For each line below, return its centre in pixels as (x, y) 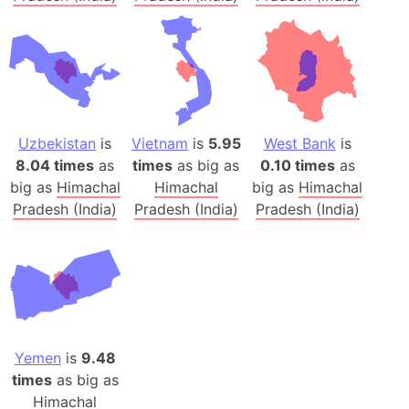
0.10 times (297, 166)
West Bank (299, 144)
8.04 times (55, 166)
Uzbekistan (58, 144)
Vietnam (159, 144)
